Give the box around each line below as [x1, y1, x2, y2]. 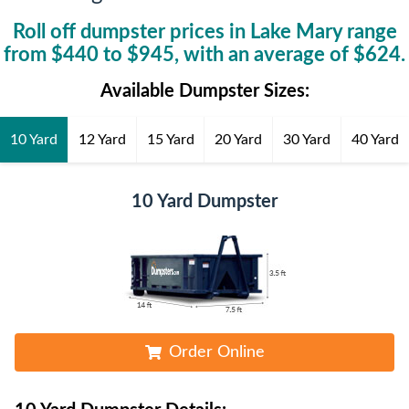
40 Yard [351, 132, 400, 148]
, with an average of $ [174, 45, 365, 66]
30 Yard [283, 132, 331, 148]
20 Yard [215, 132, 263, 148]
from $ [4, 45, 63, 66]
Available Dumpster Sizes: [100, 82, 309, 101]
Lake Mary [249, 22, 342, 43]
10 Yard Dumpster [131, 193, 278, 212]
